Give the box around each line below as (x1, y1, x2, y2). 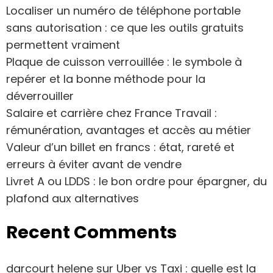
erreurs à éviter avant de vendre (6, 157, 182, 172)
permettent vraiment (6, 37, 120, 52)
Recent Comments (6, 220, 177, 244)
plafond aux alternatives (6, 191, 139, 206)
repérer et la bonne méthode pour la (6, 71, 205, 87)
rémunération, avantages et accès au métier (6, 122, 251, 138)
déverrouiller (6, 88, 74, 104)
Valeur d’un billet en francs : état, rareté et (6, 140, 235, 155)
